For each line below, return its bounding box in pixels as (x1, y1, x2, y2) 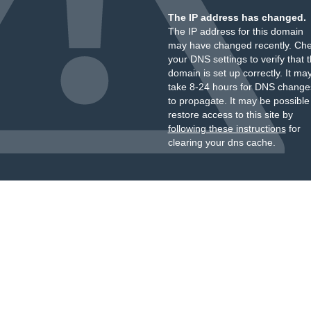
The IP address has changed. (167, 12, 306, 23)
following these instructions (167, 123, 286, 134)
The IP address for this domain (167, 26, 303, 37)
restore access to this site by (167, 109, 293, 120)
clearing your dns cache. (167, 137, 276, 148)
